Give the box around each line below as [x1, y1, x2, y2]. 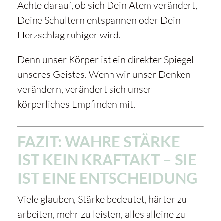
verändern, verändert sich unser [17, 83, 152, 96]
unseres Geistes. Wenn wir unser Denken [17, 68, 191, 81]
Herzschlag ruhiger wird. [17, 29, 121, 41]
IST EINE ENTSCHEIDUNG [17, 168, 197, 187]
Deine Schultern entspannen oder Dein [17, 14, 181, 27]
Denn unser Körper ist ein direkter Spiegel [17, 53, 194, 66]
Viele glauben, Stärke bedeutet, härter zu [17, 193, 187, 206]
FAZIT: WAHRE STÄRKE [17, 132, 180, 151]
